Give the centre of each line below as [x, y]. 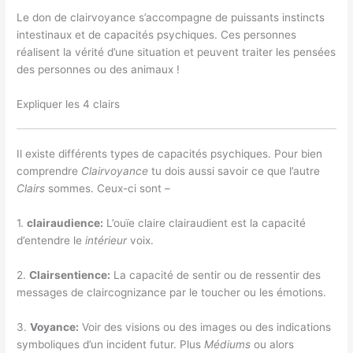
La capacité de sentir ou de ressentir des [216, 275]
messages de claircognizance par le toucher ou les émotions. [172, 292]
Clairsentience [69, 275]
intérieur [108, 241]
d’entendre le [51, 241]
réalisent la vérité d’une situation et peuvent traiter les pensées [176, 52]
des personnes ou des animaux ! [98, 70]
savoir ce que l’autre [269, 171]
